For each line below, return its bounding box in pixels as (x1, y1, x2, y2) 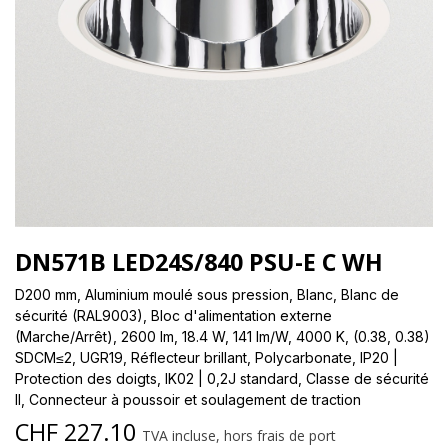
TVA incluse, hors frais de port (142, 425, 336, 445)
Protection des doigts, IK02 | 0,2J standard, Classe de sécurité (15, 369, 429, 387)
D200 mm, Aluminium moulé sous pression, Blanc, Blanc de (15, 285, 399, 303)
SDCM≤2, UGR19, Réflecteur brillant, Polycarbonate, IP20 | (15, 348, 398, 366)
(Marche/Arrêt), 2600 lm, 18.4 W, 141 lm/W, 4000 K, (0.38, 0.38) (15, 327, 430, 345)
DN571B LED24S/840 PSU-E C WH (15, 245, 383, 278)
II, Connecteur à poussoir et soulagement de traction (15, 390, 361, 408)
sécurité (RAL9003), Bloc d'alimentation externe (15, 306, 332, 324)
